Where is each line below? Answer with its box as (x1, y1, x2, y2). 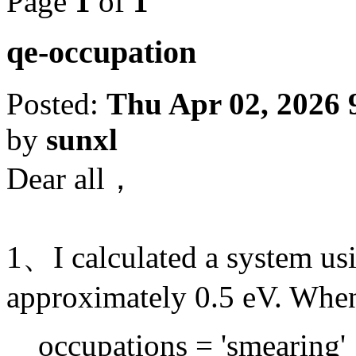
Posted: (6, 87, 106, 122)
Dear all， (6, 161, 136, 196)
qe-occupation (6, 34, 196, 71)
